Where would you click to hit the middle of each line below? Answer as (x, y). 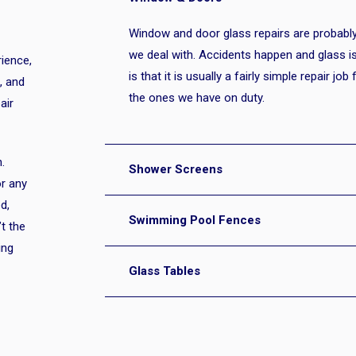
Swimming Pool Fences (195, 220)
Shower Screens (176, 169)
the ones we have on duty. (197, 98)
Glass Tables (164, 271)
